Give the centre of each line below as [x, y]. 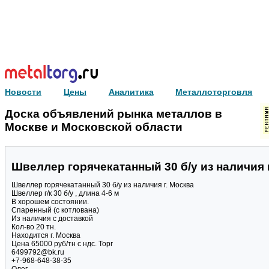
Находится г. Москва [46, 236]
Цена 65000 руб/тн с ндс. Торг [62, 244]
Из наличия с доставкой [52, 219]
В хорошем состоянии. [50, 202]
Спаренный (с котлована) [55, 210]
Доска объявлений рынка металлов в [113, 114]
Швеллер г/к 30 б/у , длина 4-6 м [65, 194]
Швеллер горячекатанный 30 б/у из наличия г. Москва [103, 185]
